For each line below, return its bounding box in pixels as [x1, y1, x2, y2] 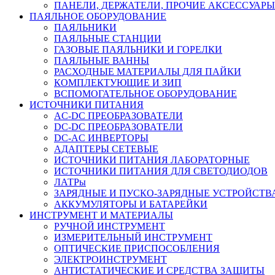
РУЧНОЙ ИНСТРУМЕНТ [54, 220, 165, 231]
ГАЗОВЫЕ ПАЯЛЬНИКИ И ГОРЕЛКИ [54, 44, 222, 55]
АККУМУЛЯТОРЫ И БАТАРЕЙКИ [54, 198, 207, 209]
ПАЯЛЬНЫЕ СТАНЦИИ [54, 33, 161, 44]
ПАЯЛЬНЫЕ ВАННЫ [54, 55, 149, 66]
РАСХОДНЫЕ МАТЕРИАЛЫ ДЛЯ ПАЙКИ [54, 66, 241, 77]
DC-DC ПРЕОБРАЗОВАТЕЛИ [54, 121, 183, 132]
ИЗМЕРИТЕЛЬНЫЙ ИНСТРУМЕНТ [54, 231, 212, 242]
